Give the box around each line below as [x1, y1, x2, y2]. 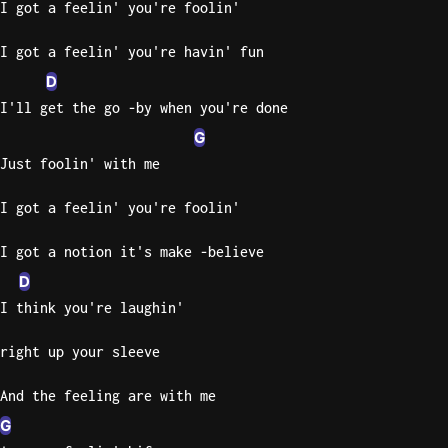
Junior [395, 406, 435, 423]
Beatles [395, 232, 443, 249]
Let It [395, 163, 434, 183]
